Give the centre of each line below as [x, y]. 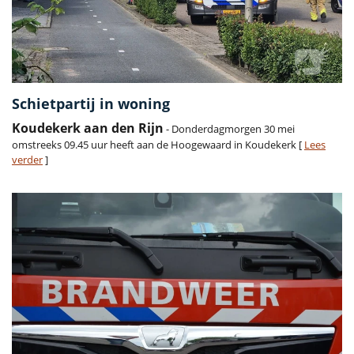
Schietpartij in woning [91, 103]
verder [27, 159]
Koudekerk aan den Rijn [88, 128]
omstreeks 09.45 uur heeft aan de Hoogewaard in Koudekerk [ [158, 144]
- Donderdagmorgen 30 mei [229, 128]
